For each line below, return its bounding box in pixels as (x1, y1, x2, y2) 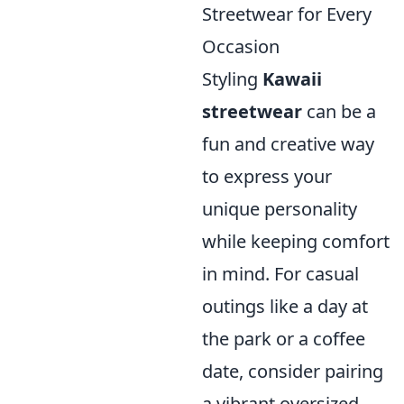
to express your (202, 164, 332, 189)
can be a (302, 99, 376, 124)
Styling (202, 67, 262, 92)
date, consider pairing (202, 359, 383, 384)
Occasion (202, 34, 280, 60)
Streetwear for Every (202, 2, 372, 27)
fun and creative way (202, 132, 374, 157)
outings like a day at (202, 294, 368, 319)
